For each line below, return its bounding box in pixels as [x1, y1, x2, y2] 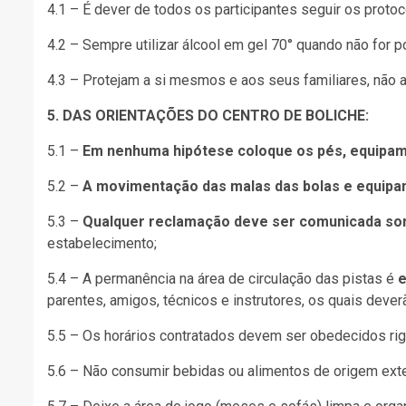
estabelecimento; [47, 234, 157, 252]
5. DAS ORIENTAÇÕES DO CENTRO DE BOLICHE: [47, 106, 369, 124]
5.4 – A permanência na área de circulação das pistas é [47, 269, 398, 287]
